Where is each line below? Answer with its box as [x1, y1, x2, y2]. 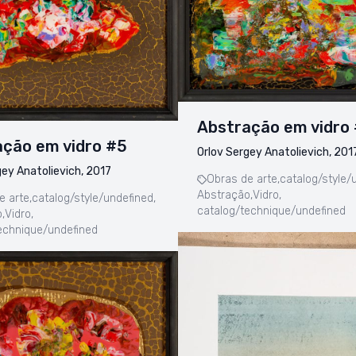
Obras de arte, [207, 172, 280, 187]
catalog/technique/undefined [197, 204, 346, 219]
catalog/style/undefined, [32, 192, 156, 206]
